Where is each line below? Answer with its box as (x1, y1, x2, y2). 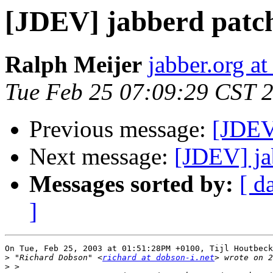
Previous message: (29, 116, 212, 143)
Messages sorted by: (29, 171, 233, 197)
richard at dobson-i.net (102, 253, 214, 263)
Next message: (29, 143, 174, 170)
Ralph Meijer (5, 51, 142, 78)
